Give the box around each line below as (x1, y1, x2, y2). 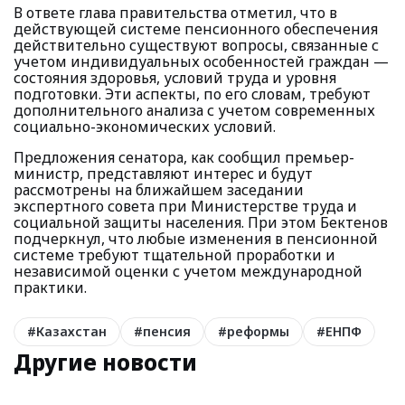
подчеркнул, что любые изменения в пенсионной (14, 229, 378, 249)
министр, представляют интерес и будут (14, 164, 313, 184)
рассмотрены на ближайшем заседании (14, 180, 304, 200)
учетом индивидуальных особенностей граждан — (14, 52, 389, 71)
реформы (227, 323, 289, 340)
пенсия (143, 323, 191, 340)
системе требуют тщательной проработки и (14, 245, 335, 265)
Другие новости (14, 347, 197, 377)
